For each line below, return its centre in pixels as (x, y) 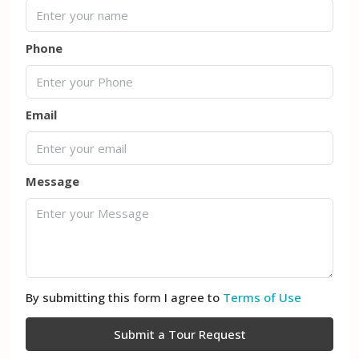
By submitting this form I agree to (124, 297)
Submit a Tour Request (179, 334)
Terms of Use (262, 297)
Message (52, 181)
